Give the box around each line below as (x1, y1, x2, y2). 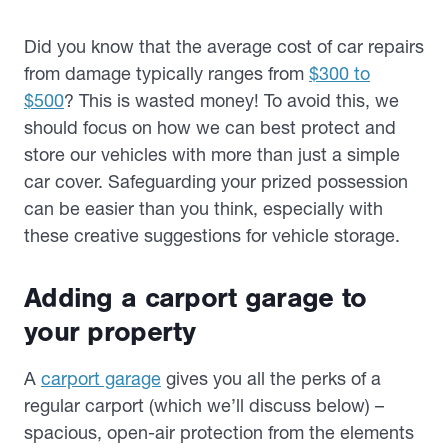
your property (24, 316, 196, 348)
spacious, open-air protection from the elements (24, 421, 414, 444)
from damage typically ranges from (24, 62, 309, 85)
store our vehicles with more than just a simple (24, 143, 400, 166)
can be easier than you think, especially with (24, 197, 383, 220)
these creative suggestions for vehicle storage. (24, 224, 400, 247)
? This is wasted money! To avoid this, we (64, 89, 399, 112)
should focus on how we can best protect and (24, 116, 396, 139)
